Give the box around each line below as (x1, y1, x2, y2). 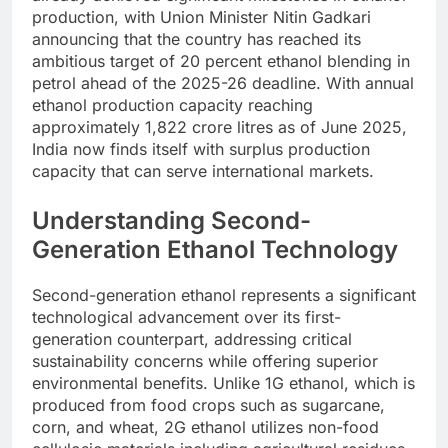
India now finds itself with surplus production (32, 139, 370, 160)
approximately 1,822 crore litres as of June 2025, (32, 117, 407, 138)
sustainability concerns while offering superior (32, 351, 378, 372)
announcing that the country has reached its (32, 29, 361, 50)
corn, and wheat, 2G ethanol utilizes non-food (32, 417, 379, 438)
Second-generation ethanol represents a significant (32, 285, 416, 306)
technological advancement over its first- (32, 307, 341, 328)
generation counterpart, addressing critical (32, 329, 352, 350)
